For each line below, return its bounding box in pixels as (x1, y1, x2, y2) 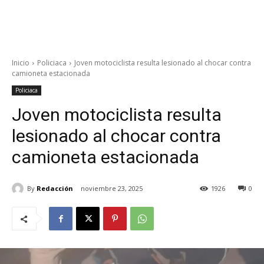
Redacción (37, 183, 73, 193)
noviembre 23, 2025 (81, 184, 143, 193)
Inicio (12, 58, 29, 68)
